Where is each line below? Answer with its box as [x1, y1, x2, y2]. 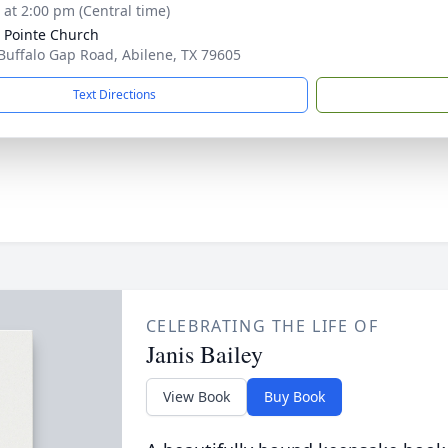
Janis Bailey [145, 338, 263, 370]
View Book [162, 387, 230, 406]
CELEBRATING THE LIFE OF [145, 315, 379, 337]
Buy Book [263, 387, 325, 406]
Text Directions [73, 86, 156, 103]
